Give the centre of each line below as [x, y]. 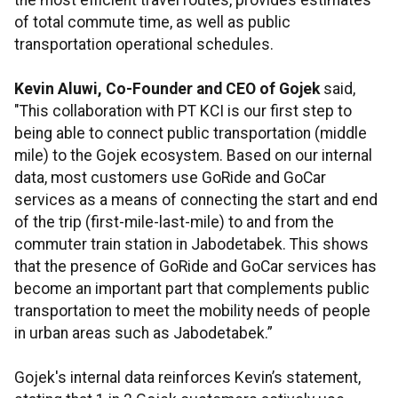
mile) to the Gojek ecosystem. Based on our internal [193, 156]
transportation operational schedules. [144, 45]
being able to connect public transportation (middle [191, 134]
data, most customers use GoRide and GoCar [170, 178]
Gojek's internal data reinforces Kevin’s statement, [187, 378]
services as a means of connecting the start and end [196, 200]
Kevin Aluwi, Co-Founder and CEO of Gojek [167, 89]
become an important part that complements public [192, 289]
